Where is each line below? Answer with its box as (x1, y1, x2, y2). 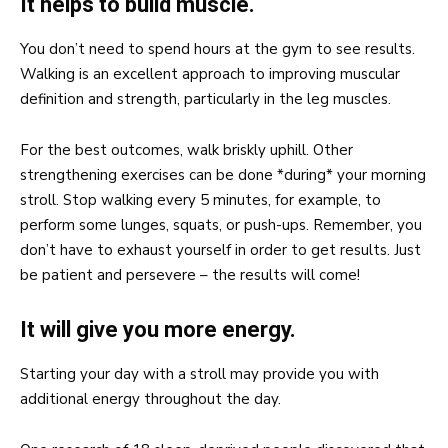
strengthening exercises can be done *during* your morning (20, 165, 426, 186)
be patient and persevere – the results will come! (20, 265, 360, 286)
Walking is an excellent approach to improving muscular (20, 64, 400, 85)
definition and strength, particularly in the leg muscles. (20, 89, 391, 110)
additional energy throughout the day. (20, 389, 281, 410)
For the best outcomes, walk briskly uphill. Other (20, 140, 353, 161)
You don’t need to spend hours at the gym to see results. (20, 39, 415, 60)
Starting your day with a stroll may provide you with (20, 364, 379, 385)
